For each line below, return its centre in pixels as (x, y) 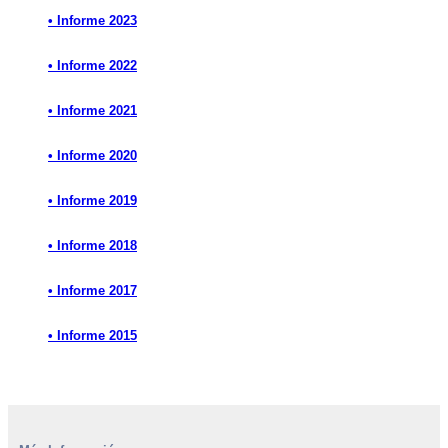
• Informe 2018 (92, 245)
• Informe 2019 (92, 200)
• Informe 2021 (92, 110)
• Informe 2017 (92, 290)
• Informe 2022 (92, 65)
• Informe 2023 (92, 20)
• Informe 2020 (92, 155)
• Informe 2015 (92, 335)
